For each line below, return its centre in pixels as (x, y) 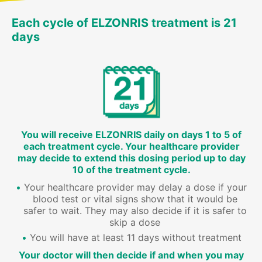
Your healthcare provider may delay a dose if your (136, 187)
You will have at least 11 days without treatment (135, 238)
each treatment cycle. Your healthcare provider (131, 146)
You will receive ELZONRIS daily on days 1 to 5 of (132, 135)
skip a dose (135, 223)
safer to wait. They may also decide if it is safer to (135, 211)
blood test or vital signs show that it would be (135, 199)
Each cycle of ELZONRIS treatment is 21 (124, 23)
